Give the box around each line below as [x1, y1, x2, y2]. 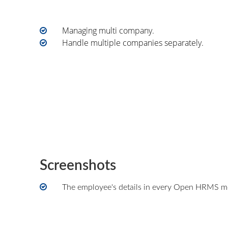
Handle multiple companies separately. [60, 37, 204, 48]
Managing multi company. [60, 24, 155, 36]
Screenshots [40, 158, 117, 173]
